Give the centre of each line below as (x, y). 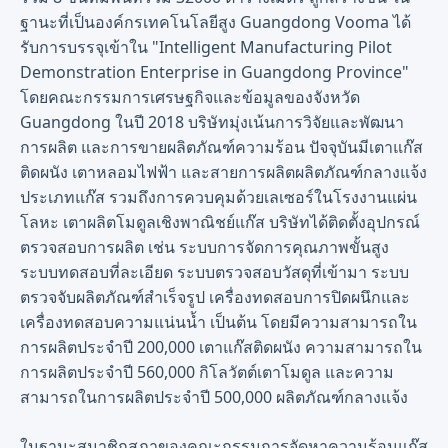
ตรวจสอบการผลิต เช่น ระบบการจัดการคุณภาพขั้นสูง (204, 247)
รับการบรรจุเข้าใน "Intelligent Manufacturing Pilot (206, 47)
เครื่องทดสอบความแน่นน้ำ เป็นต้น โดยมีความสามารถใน (218, 322)
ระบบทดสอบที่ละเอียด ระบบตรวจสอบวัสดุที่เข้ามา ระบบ (214, 272)
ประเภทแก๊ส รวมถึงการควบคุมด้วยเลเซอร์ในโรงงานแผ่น (218, 197)
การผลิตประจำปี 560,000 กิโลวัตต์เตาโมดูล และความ (207, 372)
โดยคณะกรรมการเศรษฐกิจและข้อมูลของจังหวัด (190, 97)
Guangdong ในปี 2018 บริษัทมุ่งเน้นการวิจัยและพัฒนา (212, 122)
